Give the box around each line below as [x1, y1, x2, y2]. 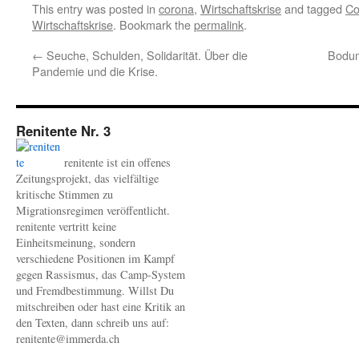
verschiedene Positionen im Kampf [16, 251, 175, 266]
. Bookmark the [113, 16, 194, 33]
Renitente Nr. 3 [16, 121, 111, 140]
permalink [194, 16, 244, 33]
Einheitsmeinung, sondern [16, 235, 135, 250]
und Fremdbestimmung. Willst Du [16, 283, 174, 298]
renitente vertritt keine [16, 219, 116, 234]
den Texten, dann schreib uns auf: [16, 315, 169, 330]
